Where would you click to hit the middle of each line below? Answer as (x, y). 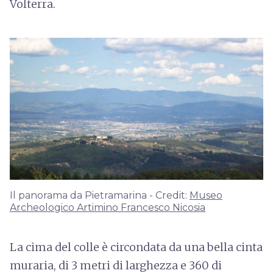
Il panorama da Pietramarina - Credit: (100, 195)
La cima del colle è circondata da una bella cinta (136, 247)
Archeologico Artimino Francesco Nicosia (108, 207)
